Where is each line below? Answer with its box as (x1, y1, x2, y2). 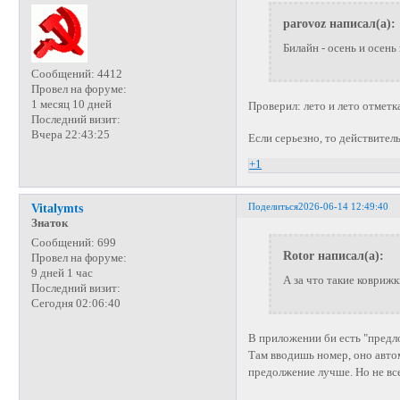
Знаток (30, 217, 68, 230)
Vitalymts (30, 201, 83, 216)
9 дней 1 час (30, 267, 93, 280)
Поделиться (248, 201, 299, 212)
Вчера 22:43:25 (30, 128, 110, 141)
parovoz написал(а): (282, 16, 396, 31)
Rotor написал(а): (282, 248, 384, 263)
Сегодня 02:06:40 (30, 297, 121, 311)
